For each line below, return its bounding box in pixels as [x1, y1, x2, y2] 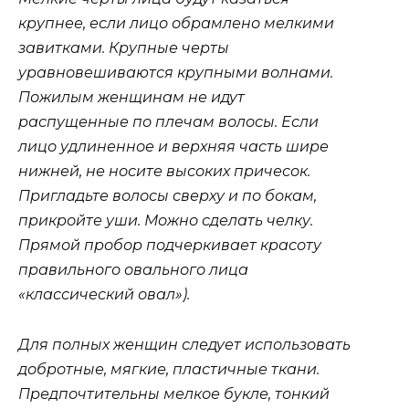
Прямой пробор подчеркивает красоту [18, 236, 321, 255]
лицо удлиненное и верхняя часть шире [18, 138, 329, 156]
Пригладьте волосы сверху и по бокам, [18, 187, 317, 205]
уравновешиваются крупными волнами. [18, 64, 333, 82]
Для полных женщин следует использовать [18, 335, 351, 353]
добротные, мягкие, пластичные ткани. [18, 360, 320, 378]
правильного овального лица [18, 261, 248, 279]
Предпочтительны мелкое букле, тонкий [18, 384, 330, 403]
